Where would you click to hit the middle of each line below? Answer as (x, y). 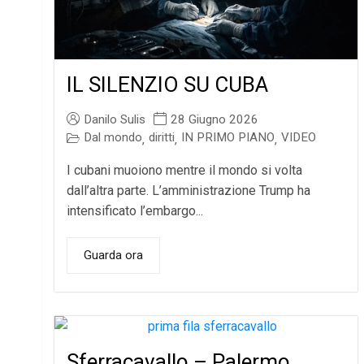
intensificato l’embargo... (135, 211)
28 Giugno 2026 (215, 120)
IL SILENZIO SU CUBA (168, 85)
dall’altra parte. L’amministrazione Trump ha (189, 191)
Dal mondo (113, 138)
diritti (162, 138)
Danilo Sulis (115, 120)
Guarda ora (114, 256)
